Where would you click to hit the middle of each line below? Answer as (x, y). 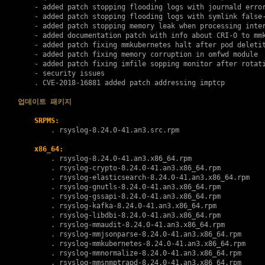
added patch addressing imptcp (162, 83)
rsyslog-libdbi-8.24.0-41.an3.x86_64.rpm (140, 215)
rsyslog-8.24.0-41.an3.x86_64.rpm (125, 159)
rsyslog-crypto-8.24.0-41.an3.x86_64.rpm (140, 168)
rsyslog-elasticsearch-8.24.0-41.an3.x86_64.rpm (154, 177)
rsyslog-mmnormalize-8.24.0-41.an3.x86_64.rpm (150, 253)
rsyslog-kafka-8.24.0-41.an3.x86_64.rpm (138, 206)
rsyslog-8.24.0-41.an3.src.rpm (119, 130)
